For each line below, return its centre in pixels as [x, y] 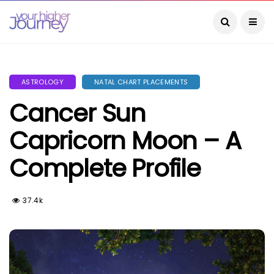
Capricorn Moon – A [125, 141]
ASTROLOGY [43, 82]
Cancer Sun [78, 113]
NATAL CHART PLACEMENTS [141, 82]
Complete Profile [105, 168]
